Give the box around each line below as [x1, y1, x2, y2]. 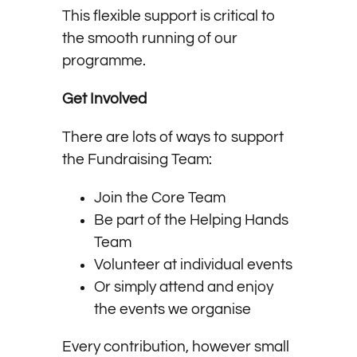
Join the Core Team [93, 190, 226, 206]
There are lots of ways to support [61, 129, 284, 146]
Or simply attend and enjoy [93, 279, 273, 296]
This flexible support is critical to [61, 8, 276, 25]
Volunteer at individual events [93, 257, 292, 273]
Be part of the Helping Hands [93, 212, 288, 229]
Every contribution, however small [61, 339, 289, 355]
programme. [61, 53, 146, 69]
